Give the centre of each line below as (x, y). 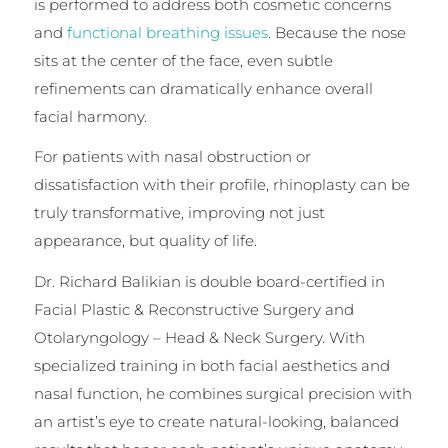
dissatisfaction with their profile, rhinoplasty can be (221, 185)
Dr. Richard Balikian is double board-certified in (209, 282)
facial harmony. (90, 116)
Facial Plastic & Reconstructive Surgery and (193, 310)
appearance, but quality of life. (145, 241)
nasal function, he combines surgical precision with (222, 394)
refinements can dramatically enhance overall (203, 88)
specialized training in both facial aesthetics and (211, 366)
